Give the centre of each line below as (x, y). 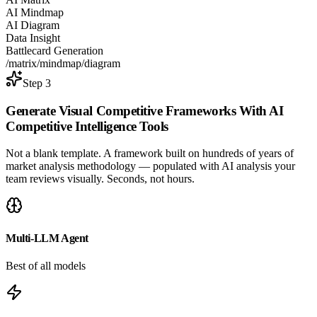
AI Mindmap (35, 12)
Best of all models (46, 265)
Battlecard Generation (54, 51)
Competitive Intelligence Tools (87, 126)
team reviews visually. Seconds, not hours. (100, 179)
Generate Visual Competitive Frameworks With (138, 110)
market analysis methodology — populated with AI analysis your (150, 166)
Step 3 (37, 83)
